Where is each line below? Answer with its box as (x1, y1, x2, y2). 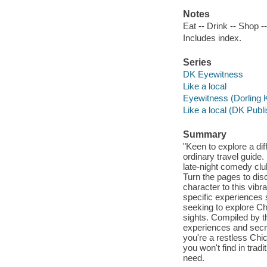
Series (182, 57, 212, 68)
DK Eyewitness (182, 69, 243, 79)
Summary (182, 129, 226, 140)
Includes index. (182, 32, 241, 43)
